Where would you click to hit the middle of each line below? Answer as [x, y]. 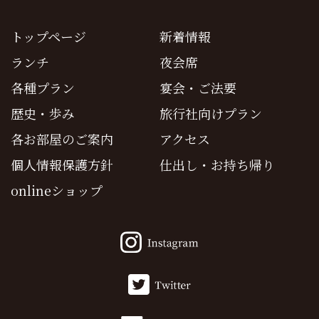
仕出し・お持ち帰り [217, 164]
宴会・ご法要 [198, 87]
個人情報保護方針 [62, 164]
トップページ [48, 36]
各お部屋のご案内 [62, 138]
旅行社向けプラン [211, 113]
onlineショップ [57, 190]
